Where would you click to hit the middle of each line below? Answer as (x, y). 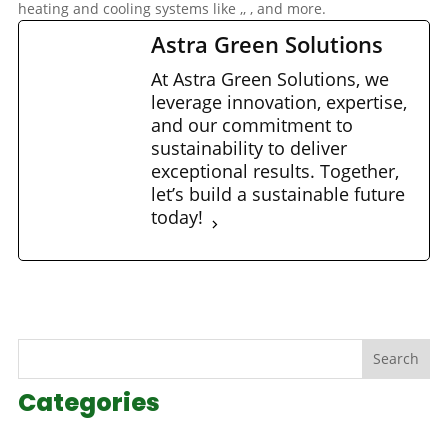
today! (176, 217)
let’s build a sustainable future (277, 194)
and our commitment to (251, 125)
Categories (88, 402)
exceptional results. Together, (274, 171)
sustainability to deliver (248, 148)
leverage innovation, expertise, (278, 102)
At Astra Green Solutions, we (269, 79)
